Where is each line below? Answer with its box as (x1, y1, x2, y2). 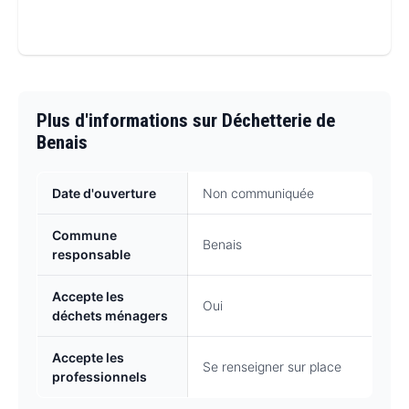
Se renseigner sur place (203, 359, 341, 375)
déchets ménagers (52, 308, 168, 324)
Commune (52, 227, 117, 244)
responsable (52, 246, 131, 263)
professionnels (52, 369, 147, 385)
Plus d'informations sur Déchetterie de (37, 110, 335, 132)
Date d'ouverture (52, 185, 156, 202)
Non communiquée (203, 185, 314, 202)
